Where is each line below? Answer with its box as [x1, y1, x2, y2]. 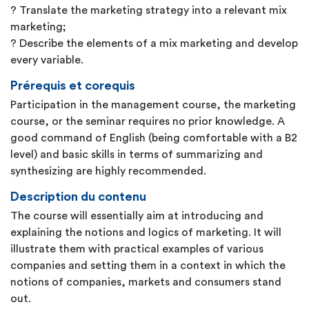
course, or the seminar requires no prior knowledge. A [10, 116, 285, 127]
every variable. [10, 54, 86, 66]
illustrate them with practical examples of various [10, 243, 263, 255]
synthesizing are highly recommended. [10, 166, 206, 177]
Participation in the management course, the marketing [10, 99, 296, 110]
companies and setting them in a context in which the [10, 260, 286, 271]
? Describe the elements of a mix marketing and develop [10, 38, 298, 49]
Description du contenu [10, 190, 146, 203]
